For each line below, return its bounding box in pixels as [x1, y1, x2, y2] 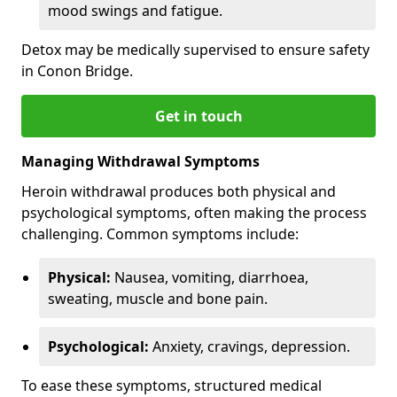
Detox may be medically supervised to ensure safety [21, 39, 370, 59]
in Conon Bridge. [21, 60, 133, 81]
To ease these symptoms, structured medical [21, 375, 322, 395]
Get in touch [154, 105, 243, 126]
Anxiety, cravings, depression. [149, 336, 350, 356]
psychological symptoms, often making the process [21, 202, 367, 222]
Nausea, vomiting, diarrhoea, [111, 267, 308, 287]
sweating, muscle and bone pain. [48, 288, 268, 308]
